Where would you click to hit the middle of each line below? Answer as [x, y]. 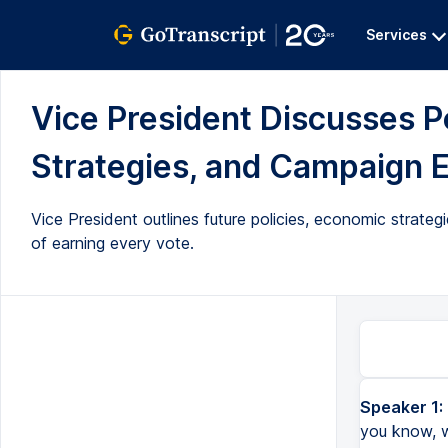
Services [396, 34]
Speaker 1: [401, 407]
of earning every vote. [112, 243]
